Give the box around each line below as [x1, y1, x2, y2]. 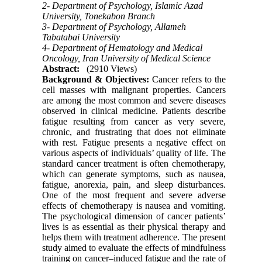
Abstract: [42, 63, 80, 74]
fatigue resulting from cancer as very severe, [42, 116, 226, 126]
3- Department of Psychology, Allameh [42, 21, 187, 32]
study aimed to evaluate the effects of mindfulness [42, 242, 226, 253]
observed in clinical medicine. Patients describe [42, 105, 226, 116]
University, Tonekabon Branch [42, 11, 156, 21]
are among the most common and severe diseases [42, 95, 226, 105]
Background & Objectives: [42, 74, 150, 84]
